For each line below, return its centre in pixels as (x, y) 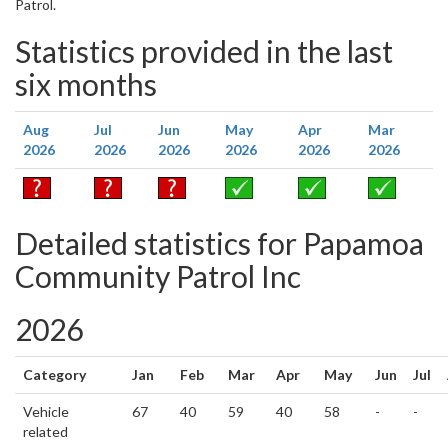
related (45, 431)
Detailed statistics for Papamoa (219, 243)
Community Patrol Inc (158, 276)
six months (86, 84)
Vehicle (46, 411)
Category (54, 374)
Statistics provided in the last (204, 51)
